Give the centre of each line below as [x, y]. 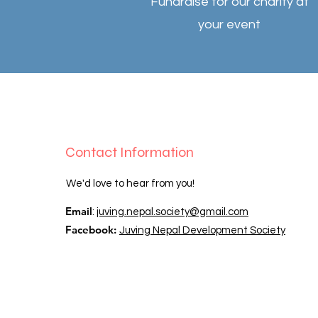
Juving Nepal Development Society [202, 230]
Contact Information [131, 152]
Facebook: [92, 230]
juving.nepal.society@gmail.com [172, 212]
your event [229, 24]
